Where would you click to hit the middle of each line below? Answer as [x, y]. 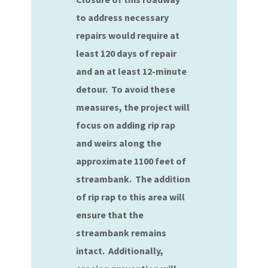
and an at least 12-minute [132, 71]
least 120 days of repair [127, 53]
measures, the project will [133, 107]
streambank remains [121, 233]
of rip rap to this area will [131, 197]
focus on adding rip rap [126, 125]
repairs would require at [128, 35]
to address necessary [123, 17]
